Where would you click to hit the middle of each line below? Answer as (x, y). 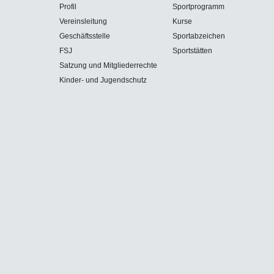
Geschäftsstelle (85, 36)
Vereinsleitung (83, 22)
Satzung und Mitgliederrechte (108, 66)
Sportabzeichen (199, 36)
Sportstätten (192, 51)
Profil (68, 7)
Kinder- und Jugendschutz (103, 80)
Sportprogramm (198, 7)
